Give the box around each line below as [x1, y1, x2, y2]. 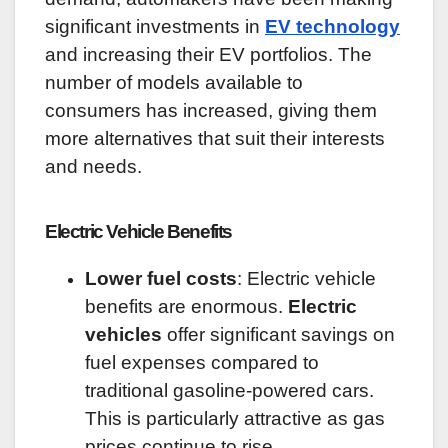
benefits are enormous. [85, 295, 288, 317]
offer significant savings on [162, 323, 395, 345]
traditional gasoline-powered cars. [85, 379, 374, 401]
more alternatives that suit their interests [45, 128, 385, 149]
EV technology [265, 16, 400, 37]
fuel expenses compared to [85, 351, 319, 373]
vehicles [85, 323, 162, 345]
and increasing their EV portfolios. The [45, 44, 372, 65]
